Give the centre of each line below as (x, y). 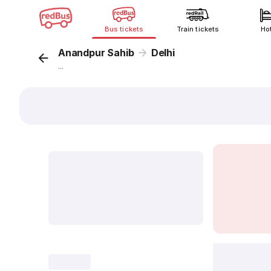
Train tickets (198, 29)
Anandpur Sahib (96, 53)
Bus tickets (124, 29)
